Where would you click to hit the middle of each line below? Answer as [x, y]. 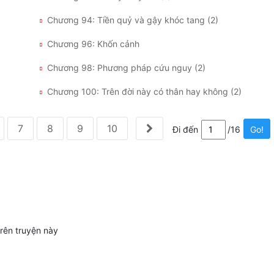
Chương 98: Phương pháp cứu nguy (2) [126, 68]
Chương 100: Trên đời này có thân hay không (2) [144, 92]
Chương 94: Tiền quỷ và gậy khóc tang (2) [133, 20]
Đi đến [185, 130]
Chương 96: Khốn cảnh [93, 44]
